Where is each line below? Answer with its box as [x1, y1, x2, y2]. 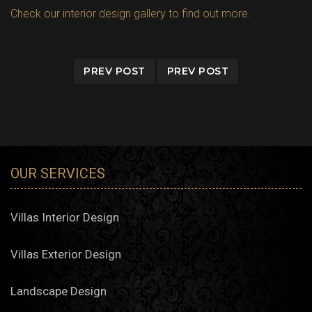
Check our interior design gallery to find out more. [10, 7, 251, 21]
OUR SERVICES [10, 165, 105, 182]
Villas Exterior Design [10, 247, 121, 262]
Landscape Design [10, 284, 107, 299]
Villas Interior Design [10, 210, 119, 225]
